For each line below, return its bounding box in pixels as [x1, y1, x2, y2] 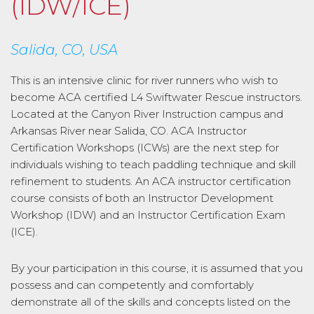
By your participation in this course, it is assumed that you [11, 261, 303, 275]
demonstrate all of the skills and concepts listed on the [11, 295, 291, 308]
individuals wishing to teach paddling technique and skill [11, 158, 296, 171]
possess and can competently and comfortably [11, 278, 254, 292]
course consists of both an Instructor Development [11, 191, 273, 205]
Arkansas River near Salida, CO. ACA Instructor [11, 124, 247, 137]
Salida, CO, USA [11, 41, 118, 58]
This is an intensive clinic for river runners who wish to [11, 74, 278, 87]
